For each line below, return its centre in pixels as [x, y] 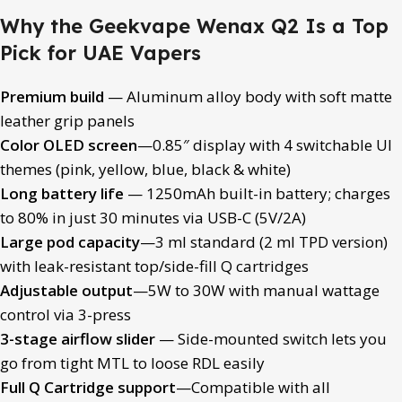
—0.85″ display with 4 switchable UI [265, 144]
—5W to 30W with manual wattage [256, 290]
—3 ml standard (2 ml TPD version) [264, 241]
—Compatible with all [253, 387]
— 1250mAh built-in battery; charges [257, 193]
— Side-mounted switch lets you [271, 338]
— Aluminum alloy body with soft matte [248, 96]
